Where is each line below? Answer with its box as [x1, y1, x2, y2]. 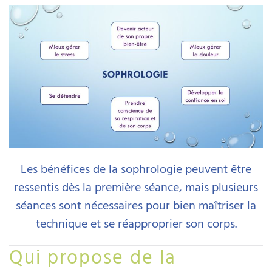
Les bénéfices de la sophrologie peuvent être [21, 160, 251, 178]
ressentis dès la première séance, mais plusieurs [14, 178, 258, 196]
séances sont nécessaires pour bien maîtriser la [16, 197, 256, 214]
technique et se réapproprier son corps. [35, 215, 237, 233]
